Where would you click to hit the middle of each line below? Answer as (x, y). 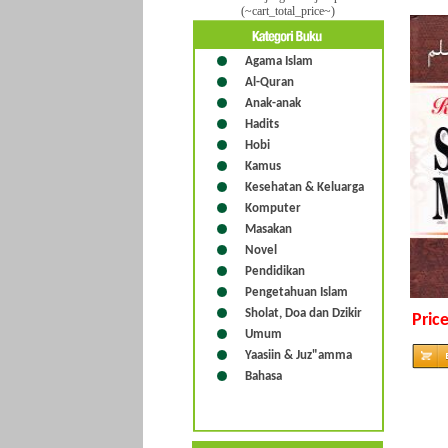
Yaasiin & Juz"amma (298, 355)
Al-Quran (269, 82)
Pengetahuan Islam (296, 292)
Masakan (268, 229)
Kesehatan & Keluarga (304, 187)
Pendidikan (274, 271)
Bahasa (263, 376)
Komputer (272, 208)
